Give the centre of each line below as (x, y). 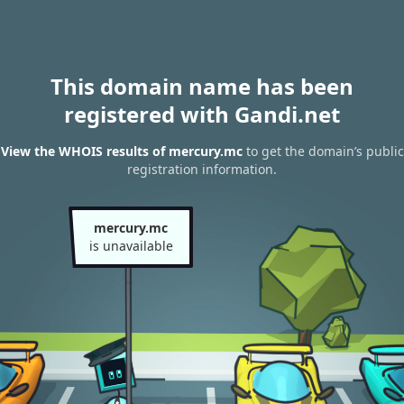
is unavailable (131, 246)
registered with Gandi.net (202, 114)
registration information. (202, 170)
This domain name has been (202, 86)
